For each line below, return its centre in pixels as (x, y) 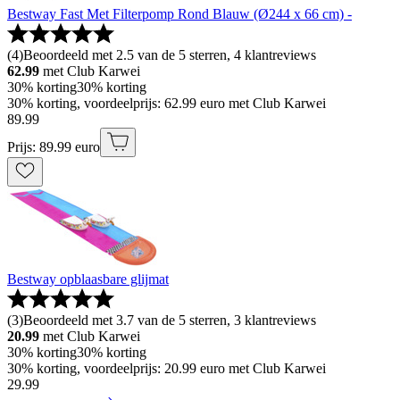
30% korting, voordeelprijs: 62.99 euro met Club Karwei (167, 103)
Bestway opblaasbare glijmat (88, 279)
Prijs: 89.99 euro (54, 146)
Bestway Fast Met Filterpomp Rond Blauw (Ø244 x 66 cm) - (179, 13)
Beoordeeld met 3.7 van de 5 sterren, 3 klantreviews (170, 320)
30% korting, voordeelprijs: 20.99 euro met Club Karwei (167, 368)
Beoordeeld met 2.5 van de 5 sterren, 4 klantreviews (170, 54)
